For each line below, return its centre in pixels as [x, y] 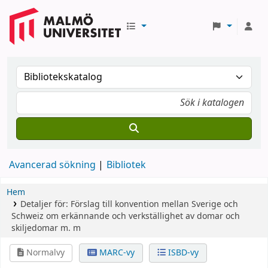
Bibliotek [126, 165]
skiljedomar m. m [46, 228]
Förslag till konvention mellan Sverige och [154, 204]
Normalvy [45, 253]
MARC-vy [115, 253]
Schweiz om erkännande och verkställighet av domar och [126, 216]
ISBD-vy [182, 253]
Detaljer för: [45, 204]
